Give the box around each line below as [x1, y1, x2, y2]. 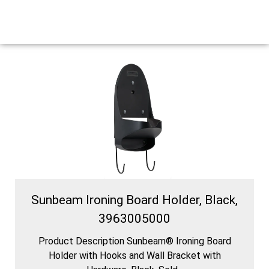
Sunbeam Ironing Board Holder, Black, [31, 192, 238, 207]
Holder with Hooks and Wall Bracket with [48, 249, 221, 261]
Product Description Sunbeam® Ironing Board [38, 235, 231, 247]
